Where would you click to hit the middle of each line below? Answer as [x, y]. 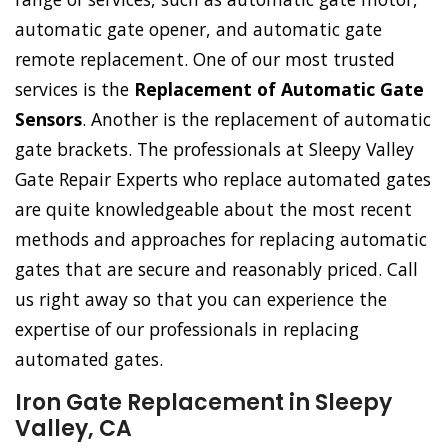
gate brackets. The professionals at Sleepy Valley [214, 149]
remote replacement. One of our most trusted [205, 59]
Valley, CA [73, 429]
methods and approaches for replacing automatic [221, 239]
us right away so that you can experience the [201, 299]
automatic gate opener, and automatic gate [198, 29]
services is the [74, 89]
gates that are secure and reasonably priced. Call [216, 269]
